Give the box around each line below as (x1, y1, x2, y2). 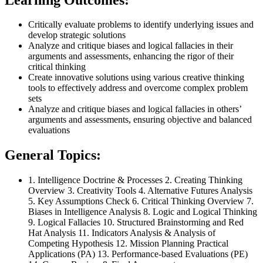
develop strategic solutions (28, 30, 126, 41)
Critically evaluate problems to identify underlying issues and (28, 19, 254, 30)
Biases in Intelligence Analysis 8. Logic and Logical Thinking (28, 207, 257, 217)
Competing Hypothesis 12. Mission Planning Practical (28, 238, 228, 249)
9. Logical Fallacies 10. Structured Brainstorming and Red (28, 217, 244, 228)
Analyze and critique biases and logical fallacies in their (28, 41, 233, 51)
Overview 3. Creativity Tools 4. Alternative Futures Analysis (28, 186, 252, 196)
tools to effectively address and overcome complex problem (28, 83, 248, 93)
